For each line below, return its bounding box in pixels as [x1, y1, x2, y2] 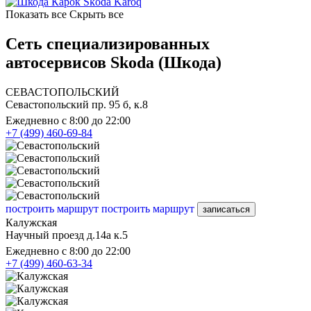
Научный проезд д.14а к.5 [6, 228, 128, 241]
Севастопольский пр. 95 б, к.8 [6, 98, 148, 110]
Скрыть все [69, 8, 124, 21]
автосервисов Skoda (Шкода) [6, 53, 221, 72]
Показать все [6, 8, 67, 21]
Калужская [6, 216, 57, 228]
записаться [203, 203, 250, 215]
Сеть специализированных [6, 35, 210, 53]
